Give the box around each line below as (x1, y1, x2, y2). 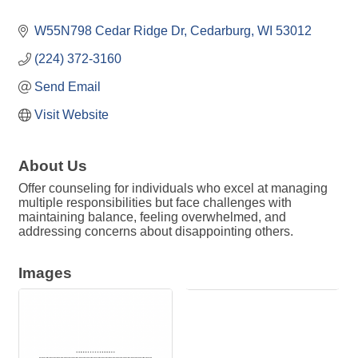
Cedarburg (190, 24, 251, 38)
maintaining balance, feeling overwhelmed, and (18, 210, 286, 225)
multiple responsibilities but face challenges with (18, 196, 292, 210)
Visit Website (34, 108, 109, 122)
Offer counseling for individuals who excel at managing (18, 181, 328, 196)
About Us (18, 157, 87, 175)
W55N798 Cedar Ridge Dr (34, 24, 184, 38)
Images (18, 265, 72, 282)
